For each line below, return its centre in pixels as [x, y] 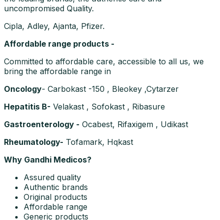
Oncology [23, 89]
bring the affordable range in [57, 71]
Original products [55, 197]
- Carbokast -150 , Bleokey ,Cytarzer [110, 89]
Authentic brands [56, 187]
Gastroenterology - [42, 124]
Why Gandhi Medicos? [48, 160]
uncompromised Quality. [49, 9]
